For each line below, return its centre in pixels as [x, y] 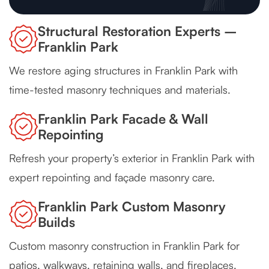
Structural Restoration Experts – [138, 31]
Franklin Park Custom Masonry [132, 207]
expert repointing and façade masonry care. [112, 177]
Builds [56, 222]
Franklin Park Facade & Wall [123, 119]
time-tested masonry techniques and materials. [120, 90]
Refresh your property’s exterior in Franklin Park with [132, 158]
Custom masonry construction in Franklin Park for [124, 246]
